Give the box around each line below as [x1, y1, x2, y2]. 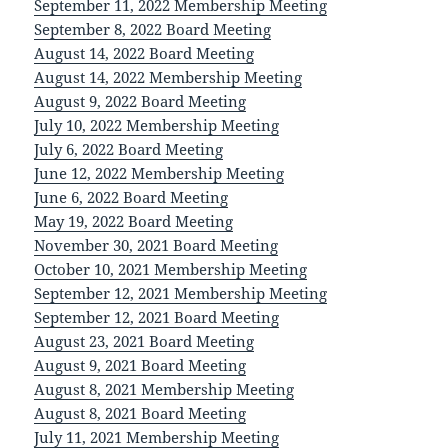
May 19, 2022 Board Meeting [34, 211, 234, 232]
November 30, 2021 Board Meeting [34, 235, 279, 256]
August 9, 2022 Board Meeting [34, 91, 247, 112]
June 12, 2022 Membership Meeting [34, 163, 285, 184]
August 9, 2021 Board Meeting [34, 355, 247, 376]
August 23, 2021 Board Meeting [34, 331, 255, 352]
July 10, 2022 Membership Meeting [34, 115, 280, 136]
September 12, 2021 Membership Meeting [34, 283, 328, 304]
